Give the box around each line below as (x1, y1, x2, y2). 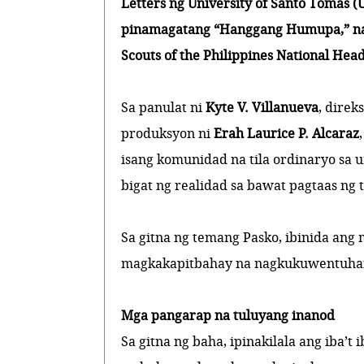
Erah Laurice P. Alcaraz (214, 124, 360, 143)
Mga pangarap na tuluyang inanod (121, 306, 336, 325)
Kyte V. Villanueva (206, 98, 319, 117)
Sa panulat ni (121, 98, 206, 117)
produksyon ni (121, 124, 214, 143)
